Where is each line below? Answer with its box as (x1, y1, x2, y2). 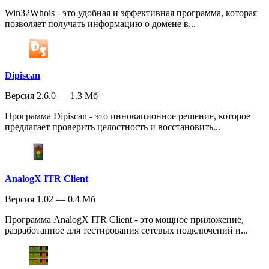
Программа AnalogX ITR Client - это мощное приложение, (5, 214, 244, 225)
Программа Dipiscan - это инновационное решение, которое (5, 111, 250, 122)
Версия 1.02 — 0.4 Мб (5, 194, 95, 205)
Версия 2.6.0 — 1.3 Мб (5, 91, 98, 101)
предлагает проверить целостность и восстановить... (5, 122, 220, 133)
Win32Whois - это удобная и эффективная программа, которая (5, 8, 257, 19)
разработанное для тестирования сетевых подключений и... (5, 225, 248, 236)
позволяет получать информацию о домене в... (5, 19, 196, 29)
